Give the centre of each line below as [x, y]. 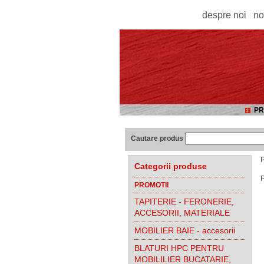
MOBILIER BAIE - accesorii [185, 230]
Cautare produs [157, 138]
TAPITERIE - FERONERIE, [184, 202]
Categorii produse [171, 166]
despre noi [224, 15]
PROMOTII [151, 185]
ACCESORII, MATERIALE [182, 213]
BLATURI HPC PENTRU [179, 248]
